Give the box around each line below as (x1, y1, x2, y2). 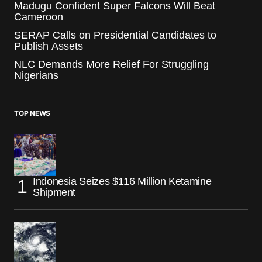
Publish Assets (14, 40, 83, 52)
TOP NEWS (14, 108, 51, 118)
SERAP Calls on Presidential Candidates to (14, 29, 216, 41)
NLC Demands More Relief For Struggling (14, 58, 209, 70)
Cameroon (14, 11, 63, 23)
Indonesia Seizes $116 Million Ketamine (33, 175, 212, 187)
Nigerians (14, 69, 58, 81)
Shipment (33, 186, 76, 198)
